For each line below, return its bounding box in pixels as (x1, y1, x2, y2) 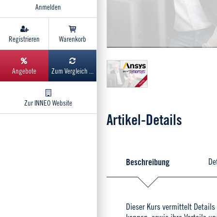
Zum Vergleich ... (51, 66, 93, 76)
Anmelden (35, 2, 61, 12)
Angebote (12, 66, 36, 76)
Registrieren (8, 34, 40, 44)
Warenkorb (59, 34, 86, 44)
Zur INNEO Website (24, 98, 72, 108)
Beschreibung (126, 156, 170, 167)
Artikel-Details (107, 111, 182, 128)
